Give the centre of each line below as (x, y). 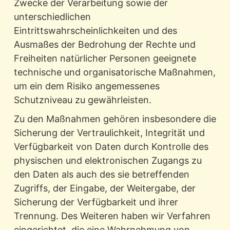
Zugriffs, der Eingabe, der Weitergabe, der (104, 188)
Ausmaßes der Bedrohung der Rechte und (104, 45)
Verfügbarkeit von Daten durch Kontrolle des (111, 147)
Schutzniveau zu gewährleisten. (82, 100)
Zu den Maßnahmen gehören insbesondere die (115, 119)
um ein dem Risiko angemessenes (87, 86)
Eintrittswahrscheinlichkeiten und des (95, 31)
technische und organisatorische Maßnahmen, (114, 72)
